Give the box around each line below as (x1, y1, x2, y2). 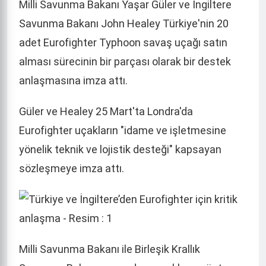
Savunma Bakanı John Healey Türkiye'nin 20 (19, 17, 229, 30)
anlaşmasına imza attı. (19, 74, 128, 87)
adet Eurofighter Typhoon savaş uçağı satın (19, 36, 227, 49)
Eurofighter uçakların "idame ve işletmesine (19, 124, 226, 137)
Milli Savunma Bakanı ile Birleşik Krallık (19, 243, 200, 256)
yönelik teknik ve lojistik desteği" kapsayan (19, 143, 221, 156)
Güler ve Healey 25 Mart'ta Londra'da (19, 105, 193, 118)
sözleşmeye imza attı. (19, 162, 124, 175)
